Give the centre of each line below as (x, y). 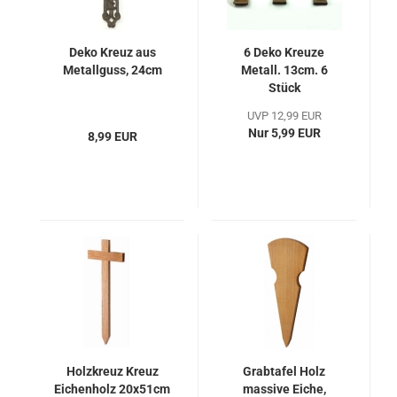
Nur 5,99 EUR (284, 133)
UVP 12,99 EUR (284, 116)
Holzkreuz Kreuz (112, 371)
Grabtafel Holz (284, 371)
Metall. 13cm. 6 (284, 70)
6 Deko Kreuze (284, 52)
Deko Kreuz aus (112, 52)
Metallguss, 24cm (112, 70)
